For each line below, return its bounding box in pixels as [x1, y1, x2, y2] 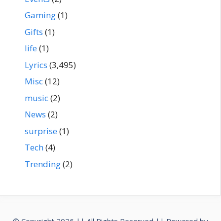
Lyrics [25, 59, 47, 71]
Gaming [25, 9, 56, 21]
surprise [25, 125, 57, 137]
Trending [25, 158, 61, 170]
